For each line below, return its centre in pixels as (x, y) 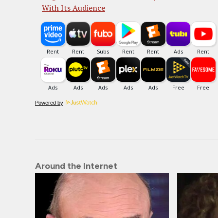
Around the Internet (76, 166)
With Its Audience (73, 8)
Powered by (49, 102)
